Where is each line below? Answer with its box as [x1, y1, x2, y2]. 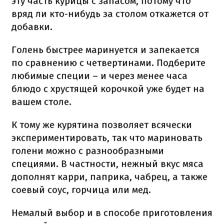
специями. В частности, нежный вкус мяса [11, 157, 203, 169]
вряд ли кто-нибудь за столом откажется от [11, 7, 208, 19]
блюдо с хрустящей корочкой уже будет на [11, 82, 204, 94]
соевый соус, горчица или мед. [11, 183, 151, 195]
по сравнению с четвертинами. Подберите [11, 56, 205, 68]
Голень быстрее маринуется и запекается [11, 43, 199, 55]
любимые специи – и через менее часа [11, 69, 187, 81]
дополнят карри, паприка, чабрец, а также [11, 170, 207, 182]
